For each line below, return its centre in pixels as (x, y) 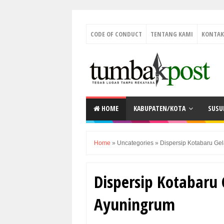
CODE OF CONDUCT (116, 34)
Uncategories (135, 143)
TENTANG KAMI (172, 34)
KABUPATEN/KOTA (159, 108)
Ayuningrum (134, 204)
